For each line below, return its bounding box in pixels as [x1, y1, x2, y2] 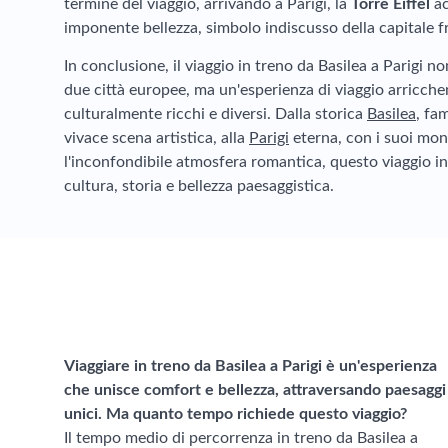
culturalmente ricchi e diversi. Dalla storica [64, 106, 367, 122]
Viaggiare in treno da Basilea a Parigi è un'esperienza [64, 358, 437, 374]
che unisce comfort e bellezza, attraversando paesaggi [64, 382, 446, 398]
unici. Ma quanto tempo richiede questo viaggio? [64, 406, 407, 422]
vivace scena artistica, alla [64, 130, 249, 146]
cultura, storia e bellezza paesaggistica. [64, 178, 334, 194]
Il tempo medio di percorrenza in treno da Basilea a [64, 430, 418, 446]
